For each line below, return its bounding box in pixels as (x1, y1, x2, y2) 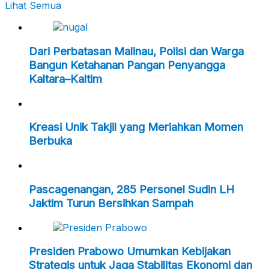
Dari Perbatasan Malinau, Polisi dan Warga (29, 44, 244, 59)
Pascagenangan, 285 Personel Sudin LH (29, 182, 234, 196)
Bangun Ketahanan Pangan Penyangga (29, 58, 225, 73)
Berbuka (29, 134, 72, 148)
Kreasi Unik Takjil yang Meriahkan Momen (29, 120, 243, 134)
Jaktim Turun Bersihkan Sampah (29, 196, 193, 210)
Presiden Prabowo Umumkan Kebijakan (29, 244, 231, 259)
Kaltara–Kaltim (29, 72, 102, 86)
